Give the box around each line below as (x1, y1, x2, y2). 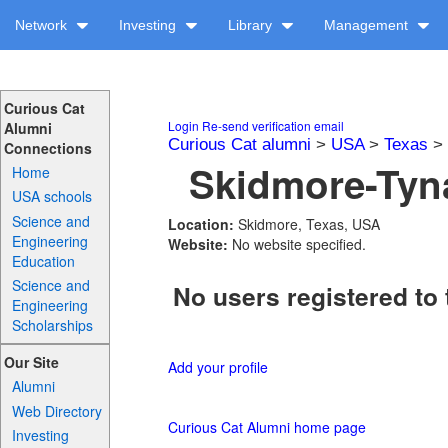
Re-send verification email (202, 117, 344, 134)
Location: (168, 214, 238, 234)
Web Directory (12, 400, 103, 421)
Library (228, 17, 276, 33)
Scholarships (12, 314, 94, 335)
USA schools (12, 186, 93, 207)
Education (12, 250, 76, 271)
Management (324, 17, 412, 33)
